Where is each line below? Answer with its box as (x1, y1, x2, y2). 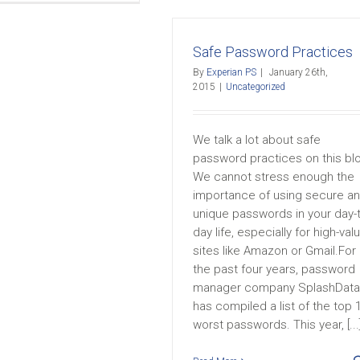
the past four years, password (193, 262, 355, 276)
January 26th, (269, 67, 328, 78)
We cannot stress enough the (193, 170, 354, 184)
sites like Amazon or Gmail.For (193, 243, 356, 258)
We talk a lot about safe (193, 133, 321, 147)
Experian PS (207, 67, 256, 78)
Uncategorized (226, 81, 285, 92)
